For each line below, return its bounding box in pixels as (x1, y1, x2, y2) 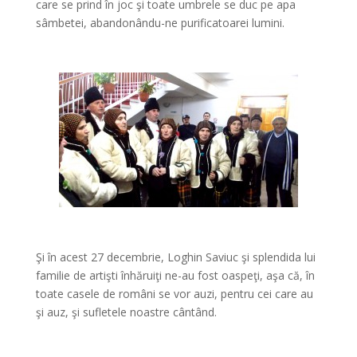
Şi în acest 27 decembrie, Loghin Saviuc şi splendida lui (35, 249, 316, 265)
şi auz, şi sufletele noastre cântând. (35, 304, 217, 320)
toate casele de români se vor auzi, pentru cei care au (35, 286, 313, 301)
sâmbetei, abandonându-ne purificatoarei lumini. (35, 15, 284, 30)
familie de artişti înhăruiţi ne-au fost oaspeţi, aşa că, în (35, 268, 315, 283)
